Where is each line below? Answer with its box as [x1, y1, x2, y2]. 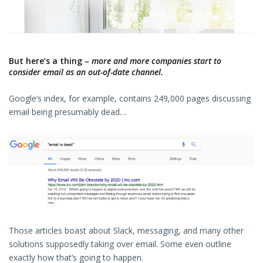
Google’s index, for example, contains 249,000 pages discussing [9, 93, 251, 104]
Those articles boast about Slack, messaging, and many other [9, 225, 244, 237]
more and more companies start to [92, 55, 221, 67]
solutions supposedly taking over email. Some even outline [9, 238, 231, 250]
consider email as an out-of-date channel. [9, 66, 163, 78]
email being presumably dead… [9, 106, 126, 118]
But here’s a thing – [9, 55, 92, 67]
